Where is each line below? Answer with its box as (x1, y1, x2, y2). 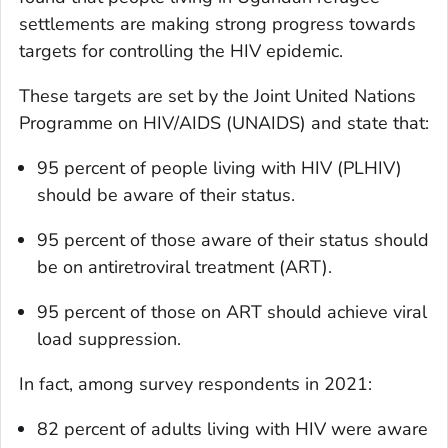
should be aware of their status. (37, 183, 295, 208)
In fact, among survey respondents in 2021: (19, 372, 372, 397)
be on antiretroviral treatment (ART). (37, 255, 332, 280)
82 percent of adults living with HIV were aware (37, 417, 428, 442)
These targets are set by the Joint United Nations (19, 84, 416, 109)
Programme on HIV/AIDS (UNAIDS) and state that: (19, 111, 429, 136)
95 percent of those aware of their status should (37, 228, 429, 253)
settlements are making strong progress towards (19, 12, 416, 37)
